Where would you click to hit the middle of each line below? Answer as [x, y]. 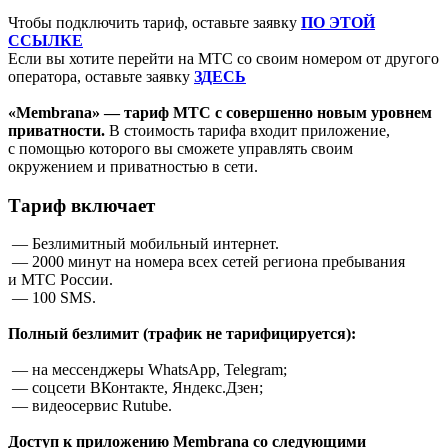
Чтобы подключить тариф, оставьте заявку [154, 22]
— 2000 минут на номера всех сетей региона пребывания [206, 262]
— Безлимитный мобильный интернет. [143, 244]
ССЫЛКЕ [45, 40]
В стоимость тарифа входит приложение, [249, 130]
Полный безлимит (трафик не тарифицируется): [182, 334]
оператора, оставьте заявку [101, 76]
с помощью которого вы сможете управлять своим [180, 148]
